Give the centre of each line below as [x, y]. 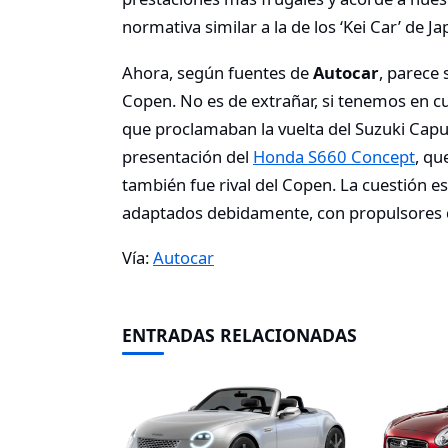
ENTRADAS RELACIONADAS [239, 335]
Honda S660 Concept [334, 156]
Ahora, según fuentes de [217, 72]
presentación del [187, 156]
